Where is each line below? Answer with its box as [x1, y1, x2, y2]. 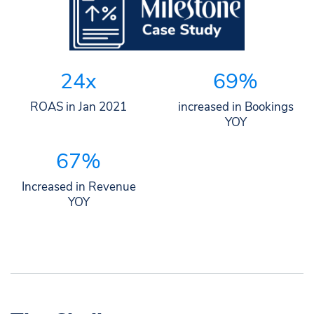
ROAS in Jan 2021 [30, 99, 127, 116]
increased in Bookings [177, 99, 294, 116]
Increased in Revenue [21, 179, 136, 196]
